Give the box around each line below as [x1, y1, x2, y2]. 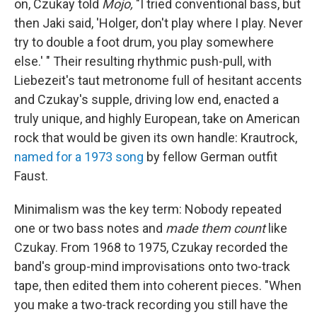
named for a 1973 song [14, 149, 144, 165]
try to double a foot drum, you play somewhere [14, 35, 274, 50]
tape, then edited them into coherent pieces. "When [14, 278, 301, 294]
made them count [166, 221, 268, 236]
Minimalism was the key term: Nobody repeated [14, 202, 282, 217]
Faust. [14, 168, 48, 184]
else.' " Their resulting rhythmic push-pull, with [14, 54, 272, 69]
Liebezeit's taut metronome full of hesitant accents [14, 73, 302, 88]
